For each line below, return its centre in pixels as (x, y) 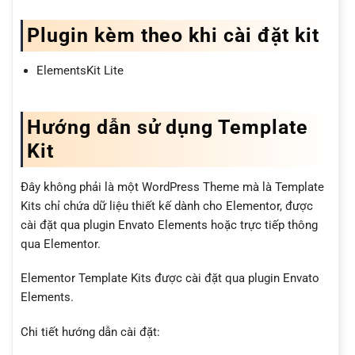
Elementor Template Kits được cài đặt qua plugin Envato (170, 279)
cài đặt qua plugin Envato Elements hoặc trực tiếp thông (169, 225)
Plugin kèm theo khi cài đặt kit (173, 35)
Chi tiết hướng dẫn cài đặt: (90, 332)
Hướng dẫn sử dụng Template (168, 128)
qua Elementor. (61, 244)
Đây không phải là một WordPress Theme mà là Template (172, 187)
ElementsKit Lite (80, 71)
